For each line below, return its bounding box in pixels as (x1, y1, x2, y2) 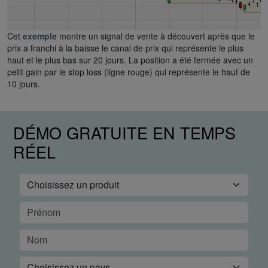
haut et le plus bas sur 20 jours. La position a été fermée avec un (7, 54, 253, 66)
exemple (23, 30, 59, 42)
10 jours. (7, 78, 40, 90)
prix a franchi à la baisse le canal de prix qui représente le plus (7, 42, 243, 54)
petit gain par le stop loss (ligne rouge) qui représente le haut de (7, 66, 250, 78)
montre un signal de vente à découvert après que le (59, 30, 255, 42)
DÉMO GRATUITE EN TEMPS (13, 121, 236, 145)
